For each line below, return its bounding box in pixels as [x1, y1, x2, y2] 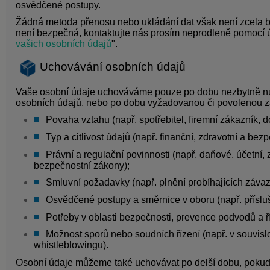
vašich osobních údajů [16, 39, 111, 49]
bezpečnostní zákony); [34, 160, 130, 171]
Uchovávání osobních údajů [40, 60, 186, 74]
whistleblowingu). [34, 240, 108, 251]
